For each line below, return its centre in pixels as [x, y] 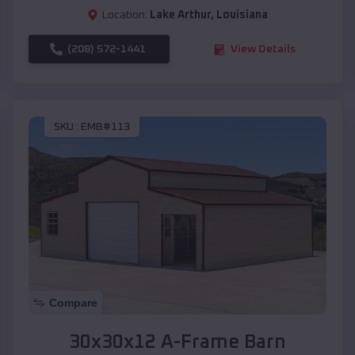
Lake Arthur [180, 15]
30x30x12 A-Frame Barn [177, 343]
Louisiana [242, 15]
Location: [125, 15]
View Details [263, 50]
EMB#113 [105, 126]
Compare [73, 303]
